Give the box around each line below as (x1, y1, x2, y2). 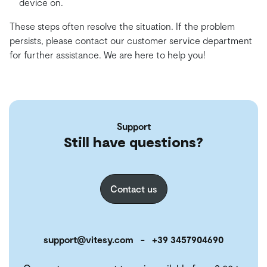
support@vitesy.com (44, 234, 133, 246)
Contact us (110, 183, 157, 195)
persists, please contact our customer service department (10, 35, 252, 46)
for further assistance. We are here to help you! (10, 49, 206, 61)
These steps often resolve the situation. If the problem (10, 20, 235, 32)
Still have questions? (64, 133, 203, 151)
